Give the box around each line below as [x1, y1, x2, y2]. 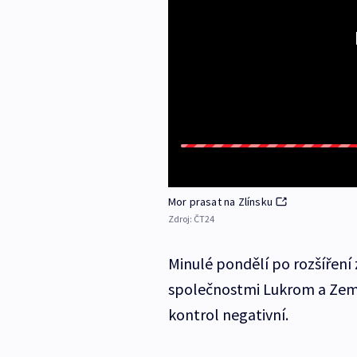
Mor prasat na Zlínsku [167, 194, 273, 210]
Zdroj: [167, 213, 194, 226]
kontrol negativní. [167, 304, 288, 325]
